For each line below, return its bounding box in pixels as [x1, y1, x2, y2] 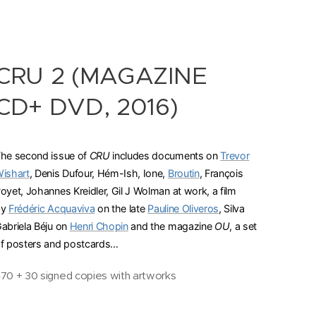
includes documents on [109, 150, 221, 162]
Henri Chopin [69, 220, 128, 232]
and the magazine [128, 220, 214, 232]
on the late [95, 202, 148, 214]
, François [199, 167, 243, 179]
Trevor [220, 150, 250, 162]
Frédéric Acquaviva [8, 202, 95, 214]
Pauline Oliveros [147, 202, 219, 214]
